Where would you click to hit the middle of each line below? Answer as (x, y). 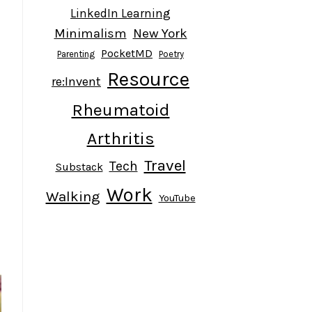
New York (160, 33)
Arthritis (120, 138)
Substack (79, 166)
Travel (165, 165)
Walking (73, 196)
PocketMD (127, 53)
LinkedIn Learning (120, 13)
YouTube (177, 197)
